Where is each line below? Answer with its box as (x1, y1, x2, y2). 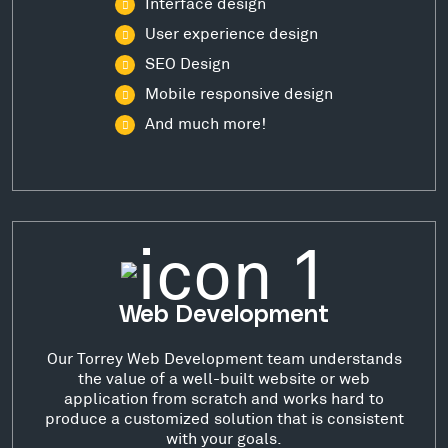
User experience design (145, 23, 318, 42)
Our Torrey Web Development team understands (46, 347, 402, 367)
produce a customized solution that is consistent (44, 407, 404, 427)
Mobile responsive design (145, 83, 333, 102)
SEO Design (145, 53, 230, 72)
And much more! (145, 113, 266, 132)
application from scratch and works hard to (64, 387, 384, 407)
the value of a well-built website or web (78, 367, 370, 387)
